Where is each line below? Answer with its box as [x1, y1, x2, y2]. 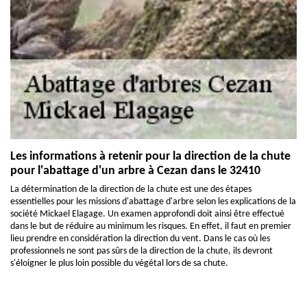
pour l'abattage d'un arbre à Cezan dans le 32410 [10, 164, 260, 177]
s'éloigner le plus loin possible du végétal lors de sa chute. [10, 258, 228, 269]
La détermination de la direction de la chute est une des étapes [10, 184, 251, 195]
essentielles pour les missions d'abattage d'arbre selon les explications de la [10, 196, 296, 207]
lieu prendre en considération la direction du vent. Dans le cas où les [10, 233, 270, 244]
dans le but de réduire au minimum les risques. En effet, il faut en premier [10, 221, 291, 232]
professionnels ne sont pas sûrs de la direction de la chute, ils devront [10, 245, 273, 256]
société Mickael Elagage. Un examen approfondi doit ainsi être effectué [10, 208, 284, 219]
